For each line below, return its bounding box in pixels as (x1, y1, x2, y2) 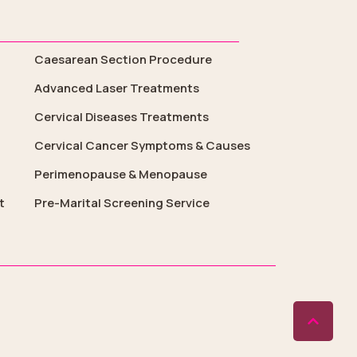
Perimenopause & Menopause (33, 166, 207, 182)
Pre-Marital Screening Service (33, 194, 210, 211)
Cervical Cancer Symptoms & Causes (33, 137, 250, 154)
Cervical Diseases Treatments (33, 108, 209, 125)
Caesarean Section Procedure (33, 51, 212, 68)
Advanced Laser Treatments (33, 80, 199, 96)
